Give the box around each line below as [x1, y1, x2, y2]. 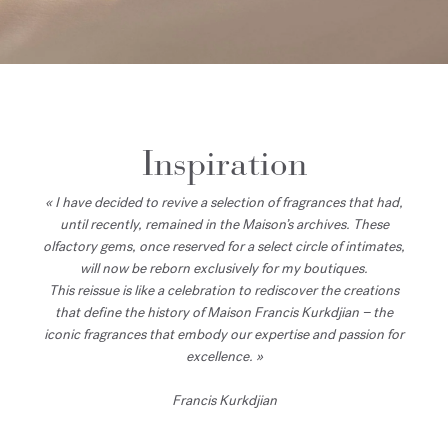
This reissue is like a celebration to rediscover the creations [49, 280, 399, 300]
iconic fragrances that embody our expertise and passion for [44, 324, 404, 344]
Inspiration [141, 141, 307, 185]
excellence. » [185, 346, 263, 366]
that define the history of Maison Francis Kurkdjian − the [55, 302, 393, 322]
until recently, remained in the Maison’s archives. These [59, 214, 389, 234]
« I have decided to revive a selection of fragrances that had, [45, 192, 403, 212]
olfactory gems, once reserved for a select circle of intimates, [43, 236, 405, 256]
